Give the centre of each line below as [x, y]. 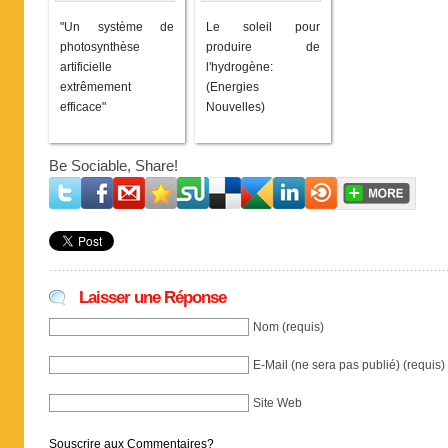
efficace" [83, 107]
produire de [263, 47]
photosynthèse [100, 47]
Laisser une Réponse [152, 297]
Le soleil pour [263, 27]
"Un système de [117, 27]
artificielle [86, 67]
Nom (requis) [288, 326]
